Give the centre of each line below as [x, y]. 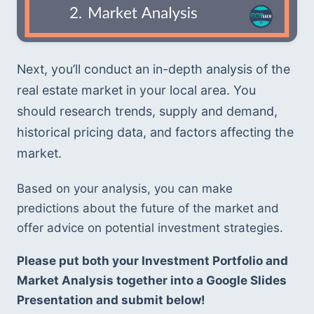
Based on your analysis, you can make [125, 188]
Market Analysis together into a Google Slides [152, 281]
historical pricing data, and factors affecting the [155, 132]
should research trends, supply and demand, [147, 111]
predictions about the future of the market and [148, 208]
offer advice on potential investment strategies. [150, 227]
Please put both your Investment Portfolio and [152, 261]
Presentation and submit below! [111, 300]
